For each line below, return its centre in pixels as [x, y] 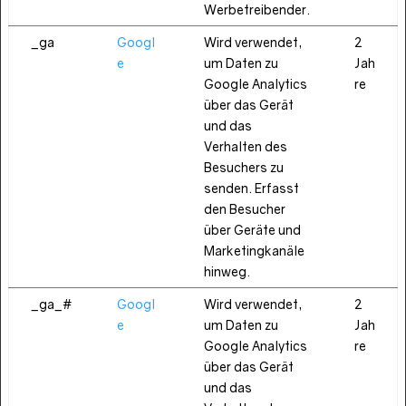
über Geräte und [252, 230]
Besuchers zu [244, 167]
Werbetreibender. [257, 10]
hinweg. [227, 271]
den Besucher [245, 209]
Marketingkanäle [254, 251]
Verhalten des [246, 146]
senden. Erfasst [251, 188]
